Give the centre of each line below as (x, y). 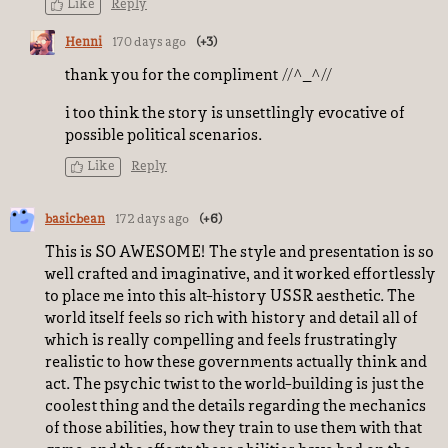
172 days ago (152, 219)
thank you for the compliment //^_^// (199, 76)
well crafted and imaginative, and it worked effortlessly (240, 275)
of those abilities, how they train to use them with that (233, 429)
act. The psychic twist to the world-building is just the (234, 385)
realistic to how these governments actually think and (236, 363)
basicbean (75, 219)
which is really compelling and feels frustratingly (221, 341)
